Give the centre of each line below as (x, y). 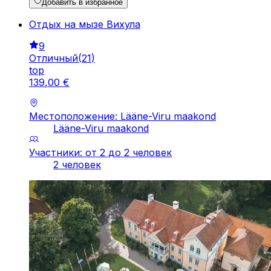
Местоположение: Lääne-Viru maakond (122, 116)
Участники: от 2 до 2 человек (100, 153)
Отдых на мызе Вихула (85, 24)
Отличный (54, 58)
